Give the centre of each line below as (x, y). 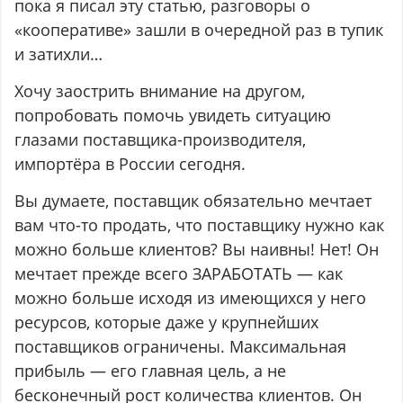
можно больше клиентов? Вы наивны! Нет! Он (197, 250)
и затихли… (59, 54)
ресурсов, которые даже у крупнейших (167, 322)
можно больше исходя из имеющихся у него (191, 298)
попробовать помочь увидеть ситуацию (173, 116)
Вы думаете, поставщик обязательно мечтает (193, 201)
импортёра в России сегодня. (130, 164)
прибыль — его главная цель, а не (151, 371)
